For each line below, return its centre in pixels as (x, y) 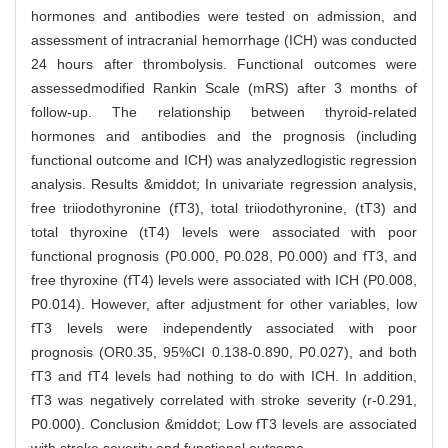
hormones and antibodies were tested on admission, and (224, 16)
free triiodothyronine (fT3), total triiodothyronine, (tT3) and (224, 208)
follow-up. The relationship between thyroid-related (224, 112)
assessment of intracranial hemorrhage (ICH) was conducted (224, 40)
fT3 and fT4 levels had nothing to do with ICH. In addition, (224, 376)
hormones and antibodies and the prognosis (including (224, 136)
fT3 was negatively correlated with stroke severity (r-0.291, (224, 400)
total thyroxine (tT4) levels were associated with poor (224, 232)
